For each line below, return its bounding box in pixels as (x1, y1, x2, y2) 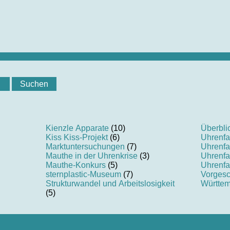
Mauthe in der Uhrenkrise (45, 151, 138, 161)
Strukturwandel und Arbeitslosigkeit (45, 179, 175, 188)
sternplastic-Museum (45, 170, 121, 179)
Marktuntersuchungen (45, 142, 125, 151)
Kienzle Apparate (45, 124, 109, 133)
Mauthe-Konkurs (45, 161, 106, 170)
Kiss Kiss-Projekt (45, 133, 108, 142)
